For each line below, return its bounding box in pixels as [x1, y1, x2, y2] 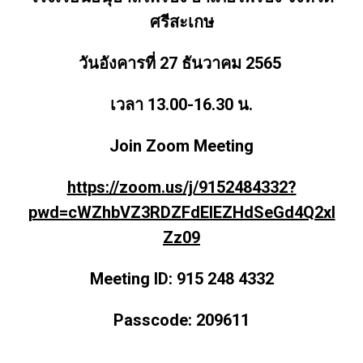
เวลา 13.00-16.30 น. [110, 95, 253, 114]
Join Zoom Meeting [109, 136, 254, 156]
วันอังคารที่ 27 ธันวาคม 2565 [78, 53, 285, 73]
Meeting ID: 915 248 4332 [89, 269, 274, 288]
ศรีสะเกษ [149, 12, 214, 32]
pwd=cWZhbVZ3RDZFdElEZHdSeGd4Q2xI [28, 203, 335, 222]
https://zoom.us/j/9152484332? [66, 177, 297, 197]
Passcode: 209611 [113, 310, 250, 330]
